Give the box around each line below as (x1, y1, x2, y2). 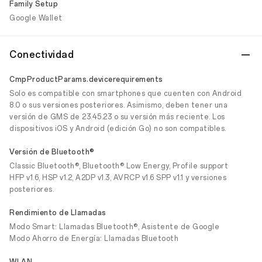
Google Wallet (9, 14, 63, 22)
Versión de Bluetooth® (9, 148, 95, 156)
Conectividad (9, 49, 74, 60)
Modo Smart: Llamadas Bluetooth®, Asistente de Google (9, 223, 219, 231)
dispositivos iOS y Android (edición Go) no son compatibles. (9, 125, 226, 133)
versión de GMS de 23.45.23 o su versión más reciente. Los (9, 113, 225, 121)
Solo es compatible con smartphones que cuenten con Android (9, 89, 242, 98)
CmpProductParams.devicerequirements (9, 75, 163, 84)
